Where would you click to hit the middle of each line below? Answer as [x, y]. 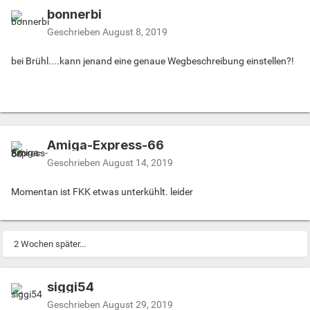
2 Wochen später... [50, 244]
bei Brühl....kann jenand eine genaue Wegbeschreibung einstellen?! [153, 61]
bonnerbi [74, 14]
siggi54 [71, 286]
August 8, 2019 [135, 31]
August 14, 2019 [138, 162]
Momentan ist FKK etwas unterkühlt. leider [102, 191]
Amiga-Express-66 [106, 145]
